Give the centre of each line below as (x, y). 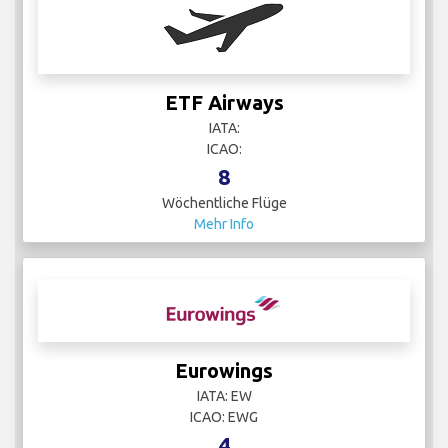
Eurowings (224, 371)
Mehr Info (224, 224)
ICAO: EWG (224, 417)
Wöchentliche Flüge (224, 203)
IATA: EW (224, 396)
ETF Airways (224, 103)
